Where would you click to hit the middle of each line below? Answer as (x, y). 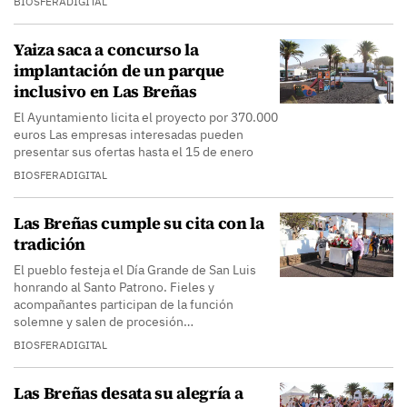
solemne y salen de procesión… (104, 322)
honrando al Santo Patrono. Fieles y (114, 287)
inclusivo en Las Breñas (105, 91)
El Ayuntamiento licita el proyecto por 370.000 (146, 117)
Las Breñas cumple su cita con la (139, 223)
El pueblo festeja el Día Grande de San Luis (135, 270)
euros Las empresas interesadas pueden (129, 134)
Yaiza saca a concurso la (106, 50)
